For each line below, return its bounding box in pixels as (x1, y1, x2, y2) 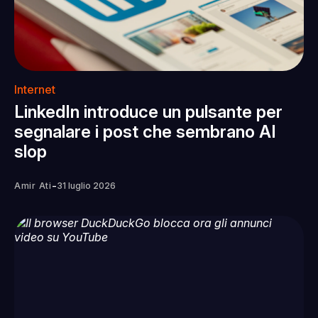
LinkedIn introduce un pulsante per (14, 101, 283, 122)
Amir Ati (14, 180, 52, 191)
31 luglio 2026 (56, 180, 116, 191)
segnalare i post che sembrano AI (14, 121, 276, 142)
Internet (14, 82, 55, 97)
